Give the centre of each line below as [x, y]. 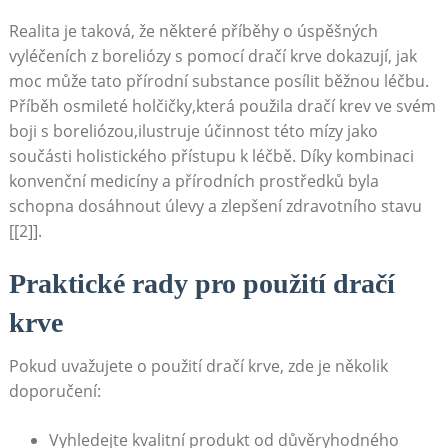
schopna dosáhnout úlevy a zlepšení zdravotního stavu [215, 206]
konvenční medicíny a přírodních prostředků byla [193, 181]
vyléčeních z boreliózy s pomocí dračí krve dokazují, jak [212, 56]
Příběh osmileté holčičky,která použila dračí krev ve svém [222, 106]
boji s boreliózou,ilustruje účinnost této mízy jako [193, 131]
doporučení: [54, 391]
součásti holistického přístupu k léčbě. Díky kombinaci [211, 156]
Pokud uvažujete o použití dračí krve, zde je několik [198, 366]
